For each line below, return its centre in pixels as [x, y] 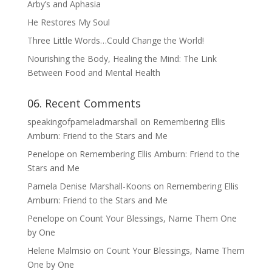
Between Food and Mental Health [93, 72]
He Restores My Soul [68, 22]
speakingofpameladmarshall [82, 121]
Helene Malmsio [59, 250]
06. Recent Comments [84, 103]
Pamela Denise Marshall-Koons [89, 186]
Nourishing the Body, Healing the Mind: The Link [122, 58]
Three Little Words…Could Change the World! [115, 40]
